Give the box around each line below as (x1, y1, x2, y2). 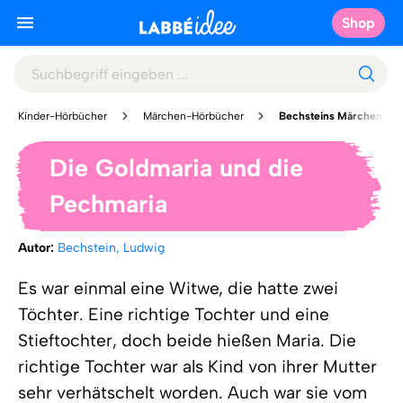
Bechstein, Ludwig (58, 240, 165, 255)
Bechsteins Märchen (279, 110, 383, 122)
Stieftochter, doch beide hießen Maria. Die (18, 330, 356, 351)
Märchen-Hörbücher (142, 110, 244, 122)
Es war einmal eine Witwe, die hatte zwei (18, 278, 338, 299)
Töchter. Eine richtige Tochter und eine (18, 304, 329, 325)
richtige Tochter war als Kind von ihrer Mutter (18, 356, 377, 377)
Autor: (18, 240, 58, 255)
